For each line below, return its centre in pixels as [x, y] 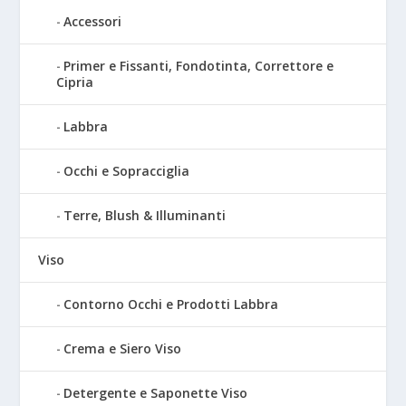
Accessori [93, 21]
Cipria [75, 82]
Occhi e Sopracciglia [127, 170]
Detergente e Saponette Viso [156, 392]
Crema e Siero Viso [123, 348]
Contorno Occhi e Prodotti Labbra [171, 304]
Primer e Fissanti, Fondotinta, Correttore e [199, 65]
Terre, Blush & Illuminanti [145, 215]
